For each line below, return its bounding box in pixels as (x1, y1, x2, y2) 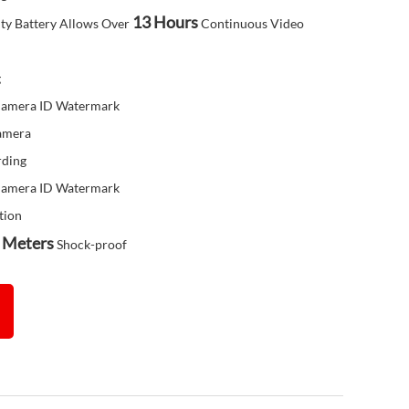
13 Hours (132, 12, 198, 32)
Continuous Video (198, 16, 304, 31)
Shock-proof (54, 236, 127, 252)
